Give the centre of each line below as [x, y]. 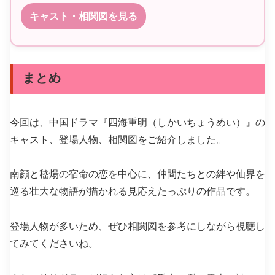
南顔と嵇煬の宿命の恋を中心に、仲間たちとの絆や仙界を [137, 174]
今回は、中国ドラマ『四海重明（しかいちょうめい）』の [137, 122]
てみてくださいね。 [54, 244]
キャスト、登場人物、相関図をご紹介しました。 [118, 139]
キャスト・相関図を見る [83, 17]
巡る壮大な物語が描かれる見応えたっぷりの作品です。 [133, 192]
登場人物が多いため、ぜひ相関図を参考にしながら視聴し [137, 227]
